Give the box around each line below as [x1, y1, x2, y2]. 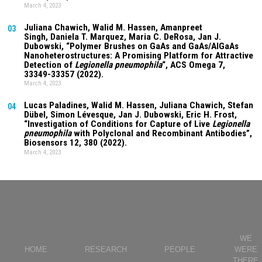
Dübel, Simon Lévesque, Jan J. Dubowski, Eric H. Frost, [24, 109, 237, 120]
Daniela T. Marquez [50, 31, 125, 42]
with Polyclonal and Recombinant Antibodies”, [71, 128, 253, 139]
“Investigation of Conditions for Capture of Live [24, 119, 213, 130]
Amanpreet [160, 22, 203, 33]
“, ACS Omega [162, 59, 219, 70]
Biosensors [24, 137, 70, 149]
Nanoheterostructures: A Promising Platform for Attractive [24, 50, 254, 61]
